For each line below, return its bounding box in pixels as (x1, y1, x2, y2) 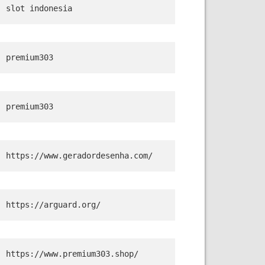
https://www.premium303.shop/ (6, 249, 138, 258)
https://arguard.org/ (6, 200, 101, 209)
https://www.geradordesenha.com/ (6, 151, 153, 160)
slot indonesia (6, 4, 72, 13)
